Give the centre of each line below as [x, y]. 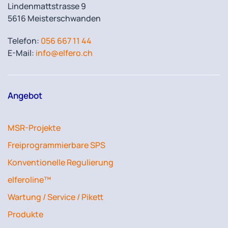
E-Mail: [22, 53]
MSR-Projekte [34, 128]
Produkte [25, 214]
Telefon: [24, 41]
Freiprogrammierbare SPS [56, 145]
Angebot [25, 95]
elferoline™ [29, 180]
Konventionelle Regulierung [61, 162]
